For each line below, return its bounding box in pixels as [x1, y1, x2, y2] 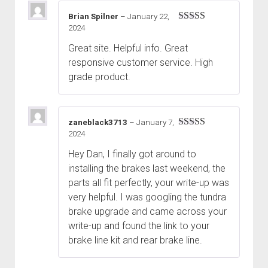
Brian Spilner [68, 11, 120, 21]
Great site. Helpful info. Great [68, 42, 188, 54]
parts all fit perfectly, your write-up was [68, 177, 229, 189]
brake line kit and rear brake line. [68, 234, 202, 246]
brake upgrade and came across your [68, 206, 227, 218]
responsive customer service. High [68, 56, 213, 68]
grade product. [68, 71, 130, 83]
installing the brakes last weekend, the [68, 163, 226, 175]
